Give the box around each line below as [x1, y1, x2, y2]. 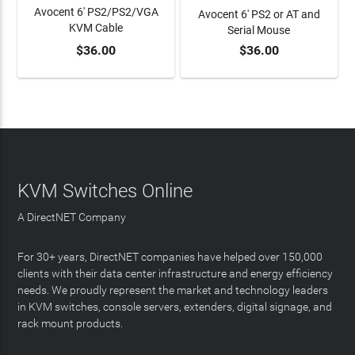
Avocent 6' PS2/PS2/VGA [33, 6, 158, 19]
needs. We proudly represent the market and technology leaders [17, 284, 329, 296]
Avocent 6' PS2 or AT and [197, 8, 320, 21]
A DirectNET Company [17, 211, 127, 223]
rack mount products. [17, 317, 124, 330]
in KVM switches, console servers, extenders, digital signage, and [17, 300, 333, 313]
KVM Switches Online [17, 180, 193, 202]
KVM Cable [69, 21, 124, 35]
